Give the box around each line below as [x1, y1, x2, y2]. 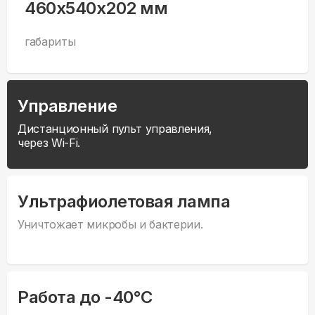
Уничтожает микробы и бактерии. [18, 217, 203, 232]
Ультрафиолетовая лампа [18, 191, 231, 212]
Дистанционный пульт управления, [18, 122, 213, 136]
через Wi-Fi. [18, 136, 81, 150]
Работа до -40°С [18, 287, 153, 308]
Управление [18, 96, 117, 117]
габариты [25, 34, 76, 49]
